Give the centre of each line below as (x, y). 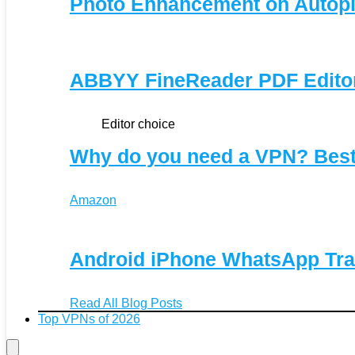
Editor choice (138, 124)
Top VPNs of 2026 (89, 319)
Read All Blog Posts (126, 303)
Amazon (93, 200)
